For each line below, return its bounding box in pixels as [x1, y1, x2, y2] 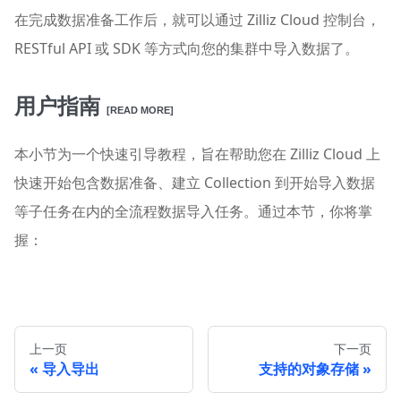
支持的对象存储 [259, 359, 359, 380]
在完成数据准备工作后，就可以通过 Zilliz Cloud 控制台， [14, 10, 380, 30]
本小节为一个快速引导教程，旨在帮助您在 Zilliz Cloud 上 [14, 144, 380, 165]
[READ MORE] [107, 105, 174, 116]
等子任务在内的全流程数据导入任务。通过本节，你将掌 [14, 201, 372, 222]
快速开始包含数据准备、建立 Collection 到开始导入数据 [14, 173, 375, 193]
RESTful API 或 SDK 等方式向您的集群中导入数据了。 [14, 38, 359, 59]
